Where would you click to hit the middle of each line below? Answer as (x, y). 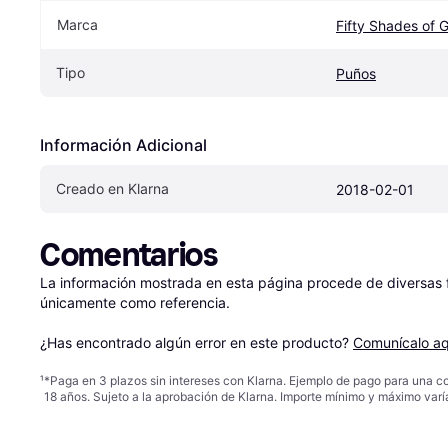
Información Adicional (123, 145)
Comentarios (129, 255)
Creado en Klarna (112, 189)
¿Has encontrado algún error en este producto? (196, 343)
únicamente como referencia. (135, 303)
